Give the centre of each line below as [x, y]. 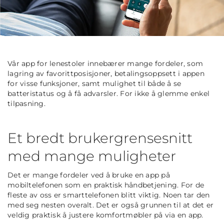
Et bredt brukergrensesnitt [100, 138]
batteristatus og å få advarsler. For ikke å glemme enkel [108, 94]
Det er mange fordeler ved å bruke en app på [89, 175]
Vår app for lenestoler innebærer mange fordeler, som [105, 64]
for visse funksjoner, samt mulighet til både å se [94, 84]
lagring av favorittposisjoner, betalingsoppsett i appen [106, 74]
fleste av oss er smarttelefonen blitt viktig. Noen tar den [109, 195]
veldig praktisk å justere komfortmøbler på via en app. [105, 215]
